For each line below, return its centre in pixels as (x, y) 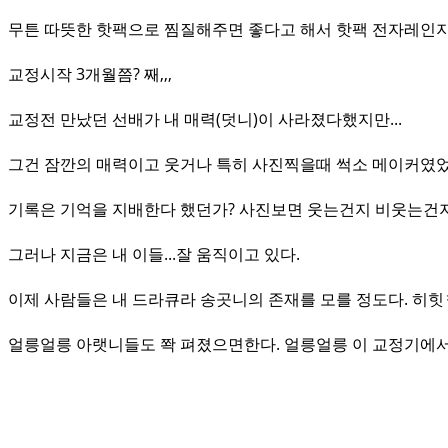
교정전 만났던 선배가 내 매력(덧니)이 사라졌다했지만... (205, 119)
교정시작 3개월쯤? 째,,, (90, 74)
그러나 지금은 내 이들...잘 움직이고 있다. (154, 254)
